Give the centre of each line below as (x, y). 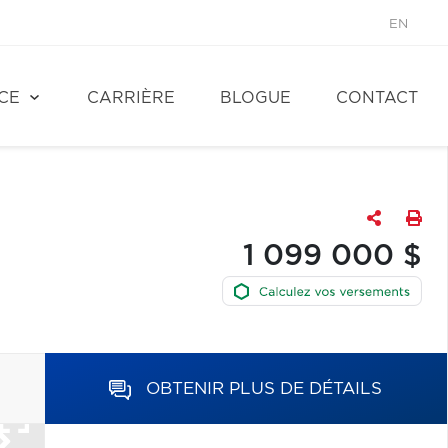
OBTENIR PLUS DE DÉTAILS (264, 388)
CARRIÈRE (131, 98)
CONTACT (377, 98)
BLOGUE (255, 98)
